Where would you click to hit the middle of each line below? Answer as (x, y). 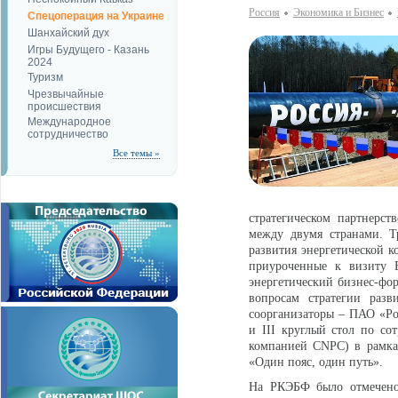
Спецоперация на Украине (96, 16)
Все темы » (136, 153)
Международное (69, 122)
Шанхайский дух (68, 33)
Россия (264, 12)
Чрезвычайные (66, 94)
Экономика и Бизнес (338, 12)
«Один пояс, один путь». (316, 362)
